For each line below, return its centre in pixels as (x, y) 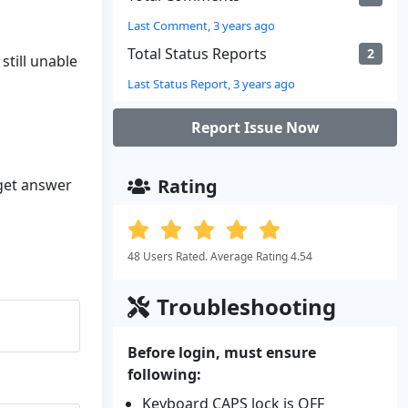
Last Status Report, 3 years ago (211, 84)
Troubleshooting (246, 306)
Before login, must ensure (222, 352)
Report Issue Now (255, 127)
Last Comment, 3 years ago (201, 25)
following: (164, 374)
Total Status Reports (197, 54)
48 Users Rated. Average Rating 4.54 (220, 256)
